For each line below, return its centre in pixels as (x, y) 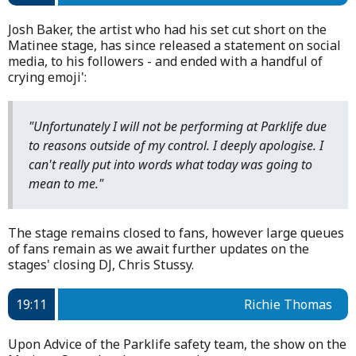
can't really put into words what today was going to (170, 164)
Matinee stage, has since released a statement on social (174, 45)
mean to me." (66, 183)
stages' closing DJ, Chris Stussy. (101, 264)
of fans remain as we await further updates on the (159, 248)
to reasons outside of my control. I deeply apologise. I (176, 145)
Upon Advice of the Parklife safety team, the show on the (177, 344)
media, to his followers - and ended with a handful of (165, 61)
